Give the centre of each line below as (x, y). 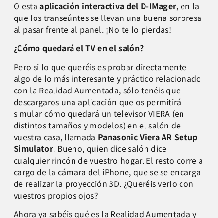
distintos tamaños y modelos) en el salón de (97, 125)
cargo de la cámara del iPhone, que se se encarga (107, 172)
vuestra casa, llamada (56, 136)
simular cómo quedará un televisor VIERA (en (99, 113)
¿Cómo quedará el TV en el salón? (79, 48)
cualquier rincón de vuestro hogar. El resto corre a (109, 160)
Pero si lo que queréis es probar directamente (100, 66)
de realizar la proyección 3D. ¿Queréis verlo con (104, 183)
